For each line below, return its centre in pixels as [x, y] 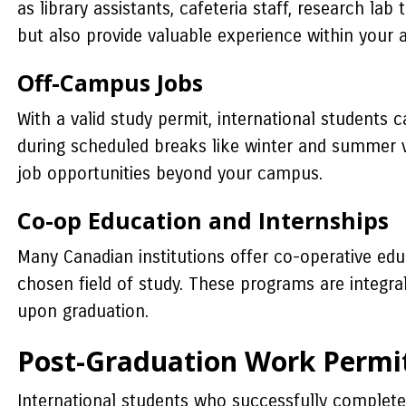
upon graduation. [82, 311]
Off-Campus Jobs [110, 82]
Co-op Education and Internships [203, 220]
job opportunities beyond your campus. [169, 174]
